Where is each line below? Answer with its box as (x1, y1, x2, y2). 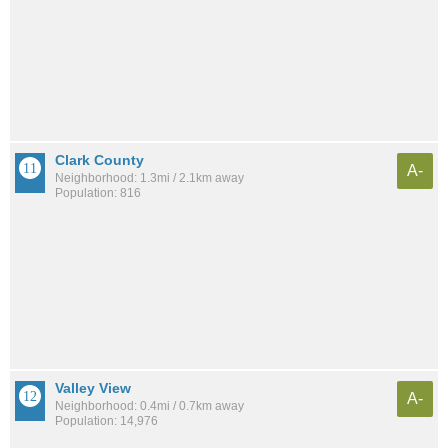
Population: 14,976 (55, 414, 158, 429)
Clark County (55, 152, 144, 169)
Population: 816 (55, 186, 141, 201)
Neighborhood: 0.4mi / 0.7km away (55, 399, 244, 414)
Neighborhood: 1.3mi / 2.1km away (55, 171, 244, 186)
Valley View (55, 380, 131, 397)
